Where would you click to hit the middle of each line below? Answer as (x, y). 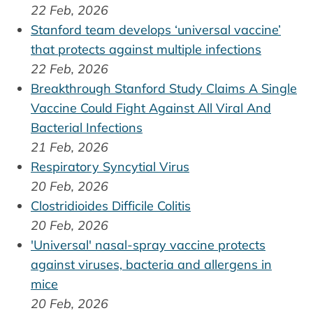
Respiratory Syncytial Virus (110, 167)
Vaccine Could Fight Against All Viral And (151, 108)
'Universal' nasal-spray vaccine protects (148, 245)
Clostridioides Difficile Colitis (111, 206)
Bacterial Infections (87, 128)
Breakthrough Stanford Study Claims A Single (164, 89)
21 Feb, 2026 (70, 147)
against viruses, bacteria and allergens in (151, 265)
